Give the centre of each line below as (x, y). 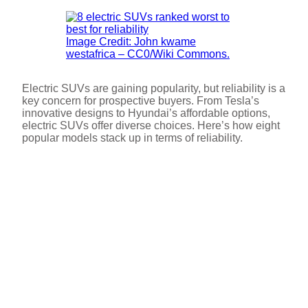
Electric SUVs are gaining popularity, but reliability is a (154, 88)
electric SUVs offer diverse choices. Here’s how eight (151, 125)
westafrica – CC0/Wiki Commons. (148, 54)
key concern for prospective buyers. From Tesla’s (141, 101)
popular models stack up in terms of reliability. (132, 138)
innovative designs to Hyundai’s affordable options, (146, 113)
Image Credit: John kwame (131, 42)
